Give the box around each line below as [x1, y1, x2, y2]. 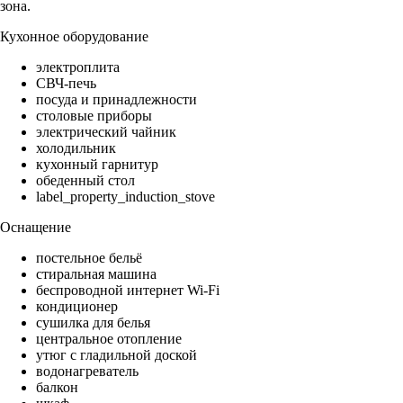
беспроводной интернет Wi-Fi [36, 282, 219, 299]
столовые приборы [36, 108, 152, 124]
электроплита [36, 59, 120, 76]
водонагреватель [36, 363, 139, 380]
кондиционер [36, 299, 118, 315]
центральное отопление [36, 331, 182, 347]
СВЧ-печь [36, 76, 96, 92]
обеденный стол [36, 173, 135, 189]
